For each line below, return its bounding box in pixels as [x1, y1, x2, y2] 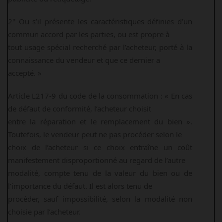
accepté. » [8, 68, 42, 78]
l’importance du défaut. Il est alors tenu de [8, 181, 152, 191]
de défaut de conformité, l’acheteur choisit [8, 104, 151, 113]
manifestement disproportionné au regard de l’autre [8, 155, 185, 165]
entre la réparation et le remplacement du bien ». [8, 116, 192, 126]
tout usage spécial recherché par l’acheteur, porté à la [8, 42, 192, 52]
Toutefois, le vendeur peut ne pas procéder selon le [8, 129, 182, 139]
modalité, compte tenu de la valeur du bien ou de [8, 168, 192, 178]
